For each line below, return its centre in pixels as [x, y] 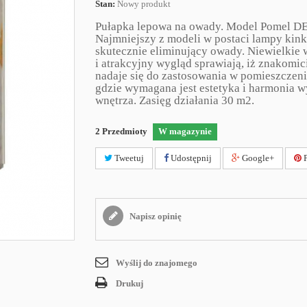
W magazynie [185, 131]
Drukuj [130, 283]
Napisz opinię [155, 216]
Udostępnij [190, 158]
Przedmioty [125, 131]
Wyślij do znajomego [157, 263]
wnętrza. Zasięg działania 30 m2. [176, 100]
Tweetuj [128, 158]
